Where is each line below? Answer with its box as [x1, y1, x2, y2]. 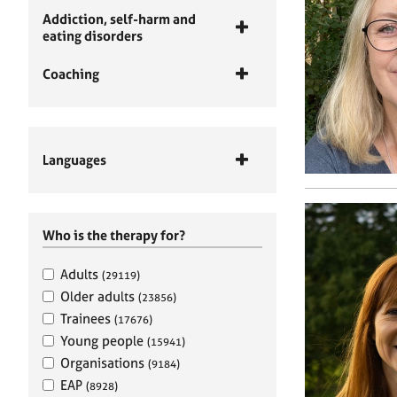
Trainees [60, 310, 114, 327]
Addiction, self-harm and [43, 11, 196, 27]
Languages [43, 152, 106, 168]
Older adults [60, 288, 138, 305]
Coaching [43, 66, 99, 82]
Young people [60, 332, 147, 349]
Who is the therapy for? [43, 227, 185, 244]
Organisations [60, 354, 148, 371]
